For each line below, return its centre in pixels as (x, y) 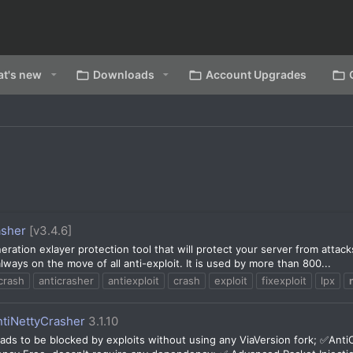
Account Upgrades (256, 74)
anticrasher (66, 280)
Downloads (123, 74)
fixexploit (284, 280)
